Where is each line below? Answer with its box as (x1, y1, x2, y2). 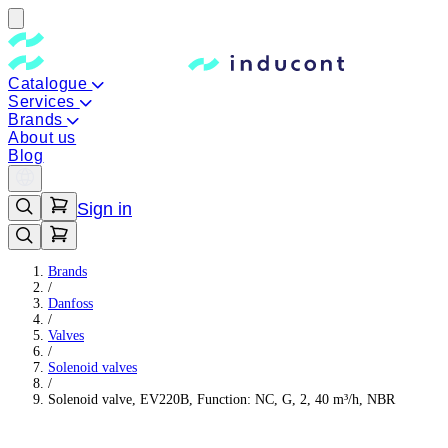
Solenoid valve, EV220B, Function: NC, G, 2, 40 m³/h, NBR (48, 392, 395, 407)
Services (8, 93, 80, 110)
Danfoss (48, 296, 93, 311)
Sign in (77, 199, 132, 219)
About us (8, 129, 77, 146)
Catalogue (8, 75, 93, 92)
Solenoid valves (48, 360, 137, 375)
